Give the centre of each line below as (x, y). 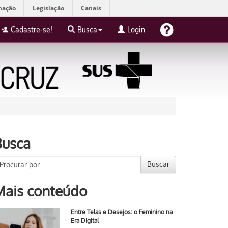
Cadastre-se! (32, 29)
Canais (91, 8)
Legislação (48, 8)
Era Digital (84, 221)
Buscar (158, 164)
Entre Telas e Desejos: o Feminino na (121, 212)
